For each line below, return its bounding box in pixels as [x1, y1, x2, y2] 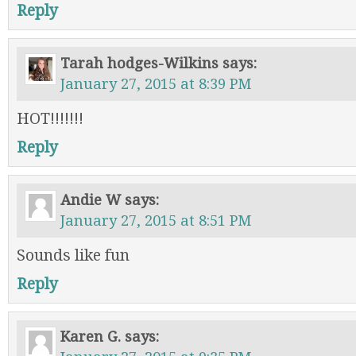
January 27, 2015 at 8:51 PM [60, 212, 251, 229]
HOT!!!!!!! [17, 110, 83, 128]
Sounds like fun [17, 246, 130, 265]
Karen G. [60, 328, 121, 345]
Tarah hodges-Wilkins [60, 55, 219, 72]
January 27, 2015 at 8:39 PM [60, 75, 251, 92]
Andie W [60, 192, 121, 208]
